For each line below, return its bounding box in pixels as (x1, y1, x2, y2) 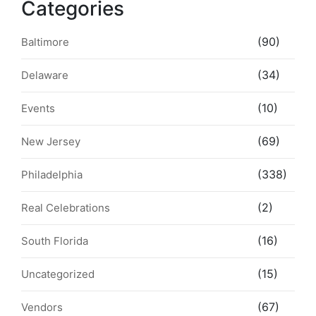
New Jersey (21, 134, 80, 148)
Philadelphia (21, 167, 83, 181)
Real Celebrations (21, 200, 110, 214)
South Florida (21, 233, 88, 248)
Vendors (21, 300, 63, 314)
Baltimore (21, 35, 69, 49)
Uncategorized (21, 267, 95, 281)
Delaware (21, 68, 68, 82)
